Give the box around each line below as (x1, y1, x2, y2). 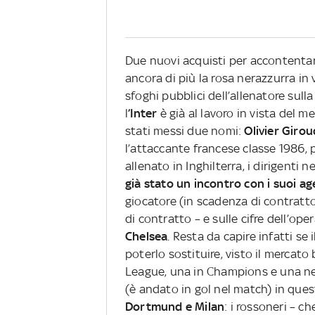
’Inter (128, 106, 160, 121)
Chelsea (125, 229, 168, 244)
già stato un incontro (125, 176, 242, 191)
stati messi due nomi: (125, 124, 245, 139)
